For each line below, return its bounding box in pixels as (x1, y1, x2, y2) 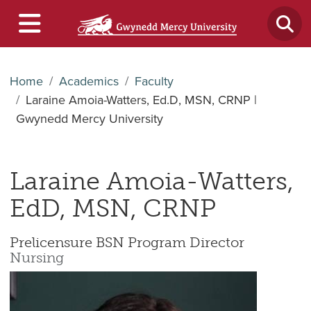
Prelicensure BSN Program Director (9, 234, 244, 251)
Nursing (9, 249, 64, 266)
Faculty (134, 72, 174, 90)
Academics (58, 72, 119, 90)
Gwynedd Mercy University (15, 110, 163, 128)
